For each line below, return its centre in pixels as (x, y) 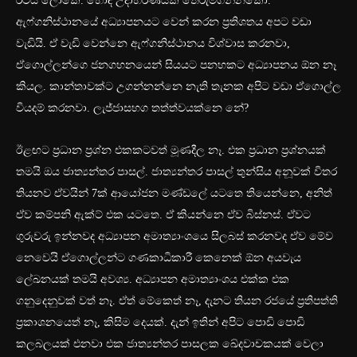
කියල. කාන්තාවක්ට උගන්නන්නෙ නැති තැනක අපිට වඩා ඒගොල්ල (178, 87)
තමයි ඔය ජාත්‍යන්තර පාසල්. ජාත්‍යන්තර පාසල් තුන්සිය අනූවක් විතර (177, 172)
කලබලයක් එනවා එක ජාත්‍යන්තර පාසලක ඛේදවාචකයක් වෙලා (170, 344)
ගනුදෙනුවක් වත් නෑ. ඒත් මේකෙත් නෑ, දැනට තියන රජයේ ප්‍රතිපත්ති (177, 301)
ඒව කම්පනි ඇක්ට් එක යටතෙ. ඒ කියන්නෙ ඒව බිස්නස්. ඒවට (163, 215)
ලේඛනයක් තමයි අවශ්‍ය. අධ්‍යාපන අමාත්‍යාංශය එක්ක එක (153, 280)
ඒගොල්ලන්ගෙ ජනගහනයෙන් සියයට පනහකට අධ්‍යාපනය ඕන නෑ (176, 65)
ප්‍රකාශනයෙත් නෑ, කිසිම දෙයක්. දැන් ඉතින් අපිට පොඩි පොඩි (160, 323)
